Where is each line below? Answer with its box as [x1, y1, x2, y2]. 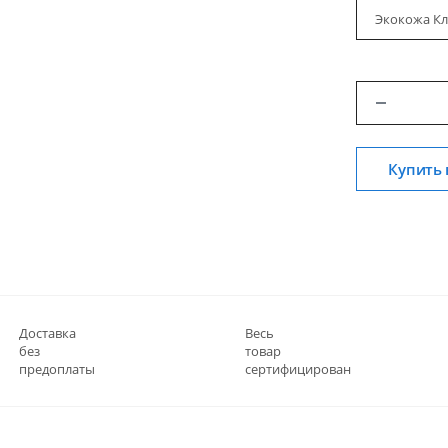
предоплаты [19, 360, 95, 378]
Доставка [19, 324, 76, 342]
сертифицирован [245, 360, 351, 378]
